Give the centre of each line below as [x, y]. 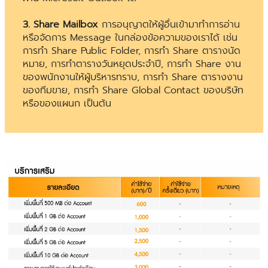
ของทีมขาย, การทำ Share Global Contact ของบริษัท [133, 91]
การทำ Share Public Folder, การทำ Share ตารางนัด [132, 51]
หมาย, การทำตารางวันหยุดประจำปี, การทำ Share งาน [132, 64]
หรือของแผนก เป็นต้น [67, 104]
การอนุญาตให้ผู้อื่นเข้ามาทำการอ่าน [169, 25]
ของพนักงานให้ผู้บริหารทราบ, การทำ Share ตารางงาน [133, 77]
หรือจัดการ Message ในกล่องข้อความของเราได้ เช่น [130, 38]
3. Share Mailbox [60, 25]
